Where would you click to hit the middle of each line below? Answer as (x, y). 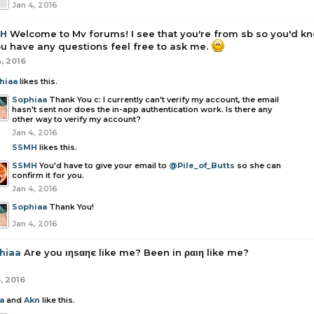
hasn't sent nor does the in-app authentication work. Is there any (142, 109)
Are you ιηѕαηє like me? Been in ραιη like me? (136, 252)
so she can (258, 165)
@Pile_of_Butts (202, 165)
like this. (57, 300)
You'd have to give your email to (104, 165)
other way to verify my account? (76, 119)
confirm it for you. (48, 175)
